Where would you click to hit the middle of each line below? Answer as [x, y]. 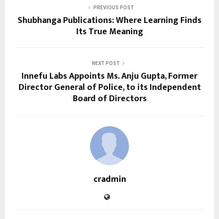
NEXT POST [106, 63]
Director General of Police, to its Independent [109, 87]
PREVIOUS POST [113, 7]
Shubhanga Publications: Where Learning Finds [109, 20]
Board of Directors [109, 99]
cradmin [109, 179]
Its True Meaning [109, 32]
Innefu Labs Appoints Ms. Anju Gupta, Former [109, 76]
